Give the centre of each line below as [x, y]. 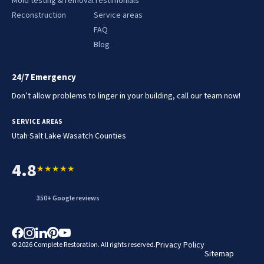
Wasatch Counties [95, 136]
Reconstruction [39, 15]
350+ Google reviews [68, 199]
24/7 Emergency [44, 77]
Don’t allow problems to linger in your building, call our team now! [126, 96]
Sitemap [219, 254]
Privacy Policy [180, 245]
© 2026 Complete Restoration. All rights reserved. [84, 245]
